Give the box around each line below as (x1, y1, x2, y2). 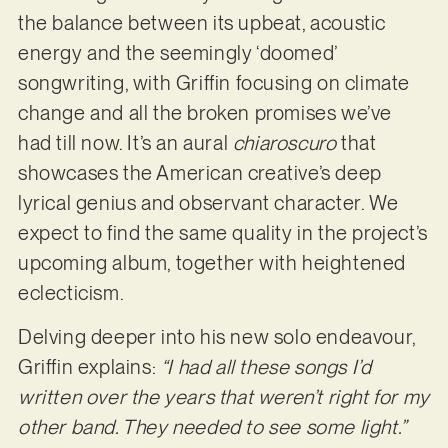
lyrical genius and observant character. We (17, 190, 399, 215)
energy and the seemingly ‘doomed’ (17, 40, 337, 65)
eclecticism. (17, 280, 128, 305)
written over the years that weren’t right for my (17, 385, 430, 410)
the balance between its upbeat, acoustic (17, 10, 386, 35)
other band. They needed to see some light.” (17, 415, 406, 440)
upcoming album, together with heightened (17, 250, 406, 275)
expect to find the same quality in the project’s (17, 220, 428, 245)
